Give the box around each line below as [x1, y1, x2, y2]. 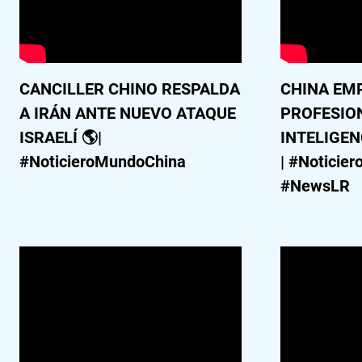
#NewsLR [280, 176, 350, 196]
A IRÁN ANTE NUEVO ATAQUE [19, 103, 236, 123]
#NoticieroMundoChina [19, 152, 186, 171]
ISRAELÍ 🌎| [19, 128, 102, 147]
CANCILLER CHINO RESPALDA [19, 79, 240, 99]
